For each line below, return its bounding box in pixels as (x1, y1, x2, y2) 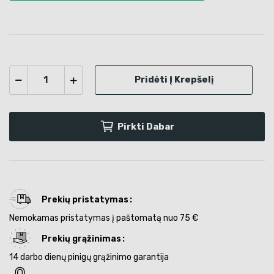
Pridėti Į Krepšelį (134, 74, 213, 86)
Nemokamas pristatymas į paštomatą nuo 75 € (9, 212, 198, 223)
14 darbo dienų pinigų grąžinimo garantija (9, 251, 169, 262)
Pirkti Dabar (117, 120, 174, 132)
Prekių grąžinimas (42, 234, 121, 245)
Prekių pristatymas (42, 194, 128, 206)
